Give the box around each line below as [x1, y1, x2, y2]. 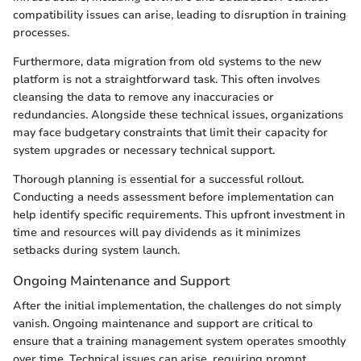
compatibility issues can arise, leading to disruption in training [13, 6, 346, 23]
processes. [13, 24, 69, 40]
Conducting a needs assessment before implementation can [13, 189, 334, 205]
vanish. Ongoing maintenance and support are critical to [13, 315, 313, 331]
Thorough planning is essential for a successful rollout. [13, 171, 304, 187]
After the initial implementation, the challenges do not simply [13, 297, 341, 313]
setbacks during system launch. [13, 242, 180, 258]
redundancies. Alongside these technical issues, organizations [13, 106, 343, 122]
